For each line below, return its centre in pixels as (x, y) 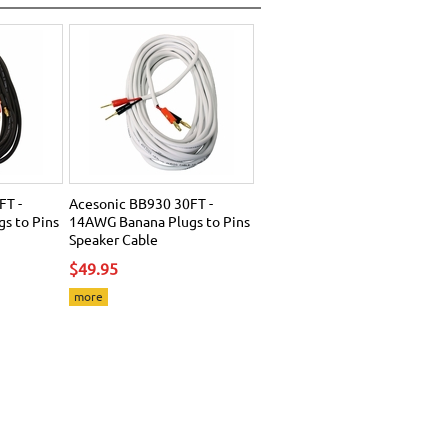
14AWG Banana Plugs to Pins (159, 220)
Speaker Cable (113, 238)
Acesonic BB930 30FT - (141, 202)
